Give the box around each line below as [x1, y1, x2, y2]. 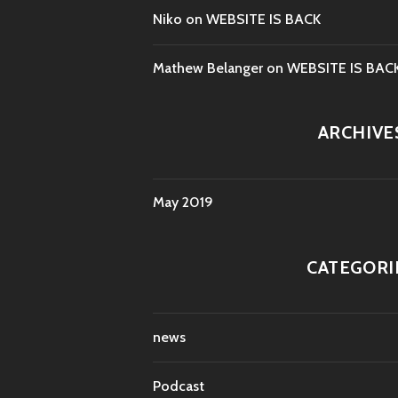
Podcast [153, 377, 204, 394]
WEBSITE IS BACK [206, 11, 321, 28]
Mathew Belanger [153, 60, 263, 77]
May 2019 [153, 194, 213, 211]
